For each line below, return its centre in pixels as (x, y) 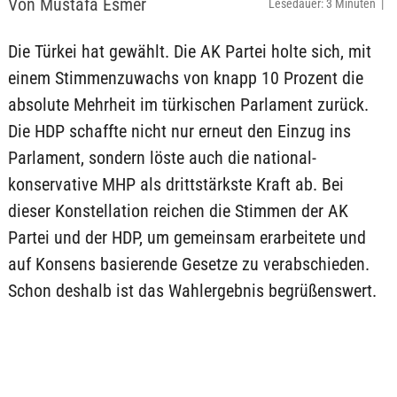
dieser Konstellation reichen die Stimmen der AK (178, 211)
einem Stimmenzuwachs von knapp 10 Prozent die (185, 78)
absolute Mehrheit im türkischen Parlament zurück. (188, 105)
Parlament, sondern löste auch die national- (162, 158)
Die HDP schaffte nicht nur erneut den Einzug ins (179, 131)
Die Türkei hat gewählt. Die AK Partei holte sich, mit (189, 51)
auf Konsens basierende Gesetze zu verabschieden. (188, 264)
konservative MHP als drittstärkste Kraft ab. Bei (175, 184)
